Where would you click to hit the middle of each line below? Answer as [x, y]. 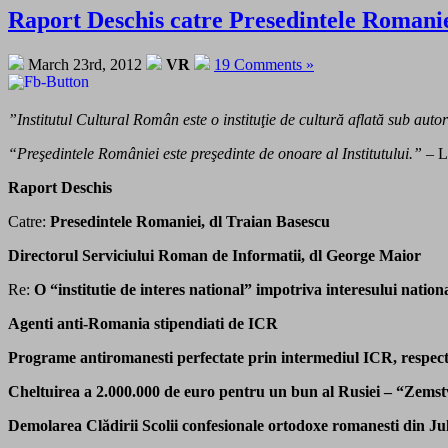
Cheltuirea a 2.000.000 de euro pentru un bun [163, 392]
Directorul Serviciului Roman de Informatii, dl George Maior [214, 256]
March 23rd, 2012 [85, 65]
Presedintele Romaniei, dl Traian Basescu [190, 222]
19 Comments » [264, 65]
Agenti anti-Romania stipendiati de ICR [143, 324]
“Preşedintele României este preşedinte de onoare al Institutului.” [215, 154]
